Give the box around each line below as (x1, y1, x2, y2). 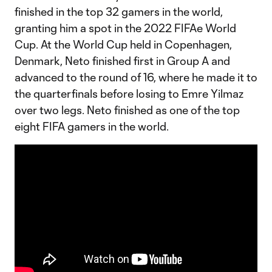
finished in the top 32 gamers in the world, (15, 5, 223, 18)
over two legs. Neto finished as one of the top (15, 103, 240, 117)
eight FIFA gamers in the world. (15, 120, 169, 133)
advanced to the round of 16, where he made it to (15, 70, 257, 84)
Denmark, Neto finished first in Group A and (15, 54, 230, 67)
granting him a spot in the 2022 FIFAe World (15, 21, 236, 35)
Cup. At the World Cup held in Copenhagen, (15, 38, 232, 51)
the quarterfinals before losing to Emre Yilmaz (15, 87, 243, 100)
